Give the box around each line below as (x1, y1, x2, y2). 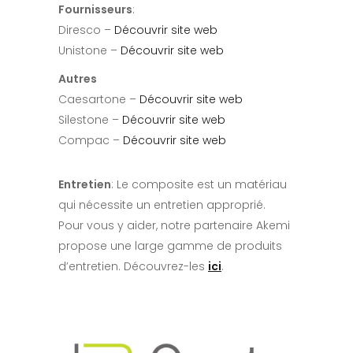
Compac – (58, 132, 123, 149)
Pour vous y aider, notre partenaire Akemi (58, 217, 290, 234)
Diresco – (58, 22, 114, 39)
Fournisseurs (58, 2, 132, 18)
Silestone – (58, 112, 122, 128)
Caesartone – (58, 91, 139, 108)
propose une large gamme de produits (58, 238, 282, 255)
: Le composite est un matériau (111, 176, 287, 193)
